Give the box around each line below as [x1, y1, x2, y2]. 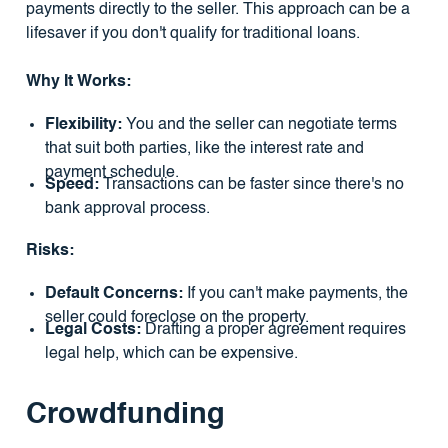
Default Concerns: [44, 285, 183, 302]
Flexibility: [44, 116, 122, 133]
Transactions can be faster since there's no [98, 177, 404, 194]
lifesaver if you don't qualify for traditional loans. [25, 25, 360, 42]
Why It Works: [25, 73, 131, 90]
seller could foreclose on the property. [44, 309, 309, 326]
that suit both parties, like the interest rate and [44, 140, 364, 157]
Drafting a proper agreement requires [140, 322, 406, 339]
